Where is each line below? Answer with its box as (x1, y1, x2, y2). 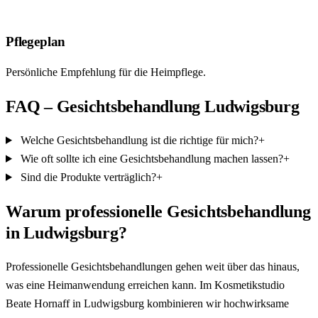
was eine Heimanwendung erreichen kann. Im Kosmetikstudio (6, 278, 285, 291)
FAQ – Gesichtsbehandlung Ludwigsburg (6, 97, 300, 116)
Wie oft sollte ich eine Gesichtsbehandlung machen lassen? (17, 152, 283, 165)
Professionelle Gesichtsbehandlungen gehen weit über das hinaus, (6, 260, 300, 273)
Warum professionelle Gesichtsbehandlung (6, 202, 311, 221)
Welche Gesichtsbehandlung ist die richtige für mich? (17, 133, 258, 146)
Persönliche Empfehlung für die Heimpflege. (6, 66, 206, 79)
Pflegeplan (6, 34, 66, 50)
